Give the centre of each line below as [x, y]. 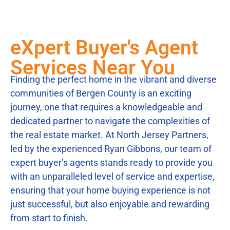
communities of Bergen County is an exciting [101, 93]
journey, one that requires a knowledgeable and [106, 107]
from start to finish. [49, 218]
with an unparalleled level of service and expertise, [112, 176]
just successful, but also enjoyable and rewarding [110, 204]
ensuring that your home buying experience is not [110, 190]
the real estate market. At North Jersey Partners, [109, 135]
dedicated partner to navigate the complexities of [110, 121]
